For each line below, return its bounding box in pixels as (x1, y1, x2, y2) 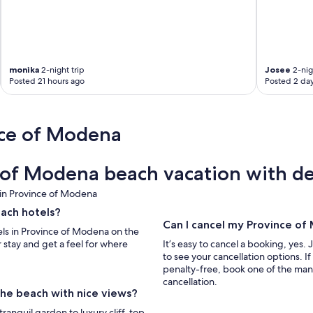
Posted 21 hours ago (9, 75, 85, 87)
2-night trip (39, 64, 85, 76)
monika (9, 64, 40, 75)
